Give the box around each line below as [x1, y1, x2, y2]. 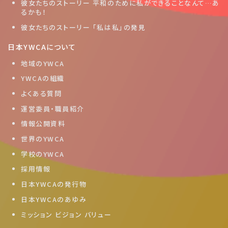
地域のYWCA [21, 58, 65, 68]
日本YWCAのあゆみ [21, 194, 87, 204]
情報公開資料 [21, 119, 66, 129]
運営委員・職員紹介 [21, 103, 84, 113]
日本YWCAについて [8, 41, 76, 52]
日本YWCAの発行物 [21, 179, 87, 189]
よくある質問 [21, 89, 62, 99]
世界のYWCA [21, 134, 65, 144]
